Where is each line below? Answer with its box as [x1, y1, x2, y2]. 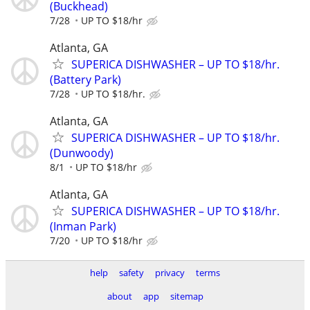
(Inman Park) [50, 219, 116, 235]
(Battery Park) [50, 71, 121, 87]
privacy [155, 266, 185, 280]
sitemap [170, 290, 203, 303]
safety [119, 266, 144, 280]
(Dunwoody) [50, 145, 113, 161]
